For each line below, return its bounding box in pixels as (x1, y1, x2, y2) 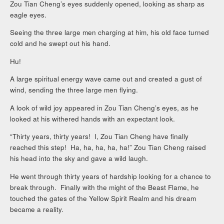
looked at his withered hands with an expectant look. (10, 113, 175, 123)
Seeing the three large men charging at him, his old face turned (10, 27, 209, 37)
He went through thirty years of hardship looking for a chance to (10, 171, 211, 181)
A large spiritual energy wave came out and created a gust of (10, 74, 202, 84)
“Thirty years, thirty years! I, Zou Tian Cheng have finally (10, 131, 189, 141)
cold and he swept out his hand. (10, 38, 111, 48)
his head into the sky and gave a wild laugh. (10, 153, 148, 163)
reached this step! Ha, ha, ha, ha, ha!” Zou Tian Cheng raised (10, 142, 206, 152)
